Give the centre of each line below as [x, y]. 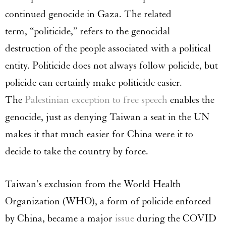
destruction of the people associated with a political [108, 48]
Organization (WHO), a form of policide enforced [108, 202]
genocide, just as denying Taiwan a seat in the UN [107, 117]
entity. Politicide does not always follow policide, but [111, 66]
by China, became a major [60, 219]
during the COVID [175, 219]
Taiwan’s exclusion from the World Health [93, 184]
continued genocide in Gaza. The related [88, 14]
